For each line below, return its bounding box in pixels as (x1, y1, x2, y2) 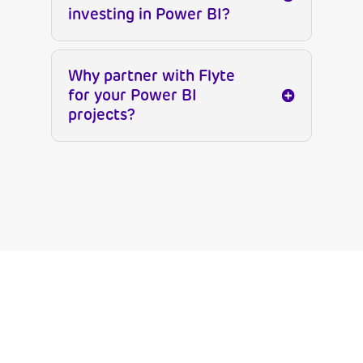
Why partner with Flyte (67, 66, 235, 86)
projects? (67, 105, 135, 125)
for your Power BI (67, 86, 197, 105)
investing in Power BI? (67, 5, 230, 24)
